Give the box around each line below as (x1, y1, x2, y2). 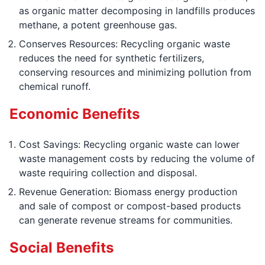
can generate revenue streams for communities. (19, 214, 232, 227)
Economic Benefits (9, 105, 140, 123)
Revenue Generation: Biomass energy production (19, 186, 237, 198)
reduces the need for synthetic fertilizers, (19, 52, 204, 64)
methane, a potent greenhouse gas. (19, 19, 177, 31)
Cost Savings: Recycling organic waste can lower (19, 138, 240, 151)
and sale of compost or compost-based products (19, 200, 241, 212)
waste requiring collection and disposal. (19, 167, 197, 179)
